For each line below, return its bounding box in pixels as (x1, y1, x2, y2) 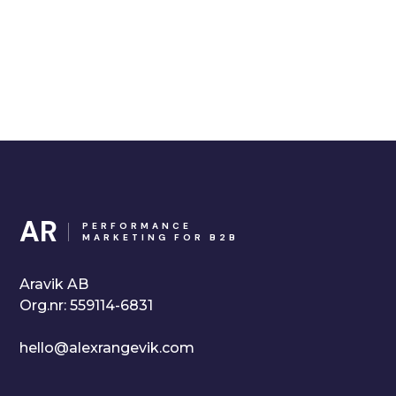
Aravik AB (19, 276, 89, 293)
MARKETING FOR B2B (82, 232, 240, 243)
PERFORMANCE (82, 220, 193, 232)
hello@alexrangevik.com (19, 339, 195, 356)
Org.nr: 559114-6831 (19, 297, 154, 314)
